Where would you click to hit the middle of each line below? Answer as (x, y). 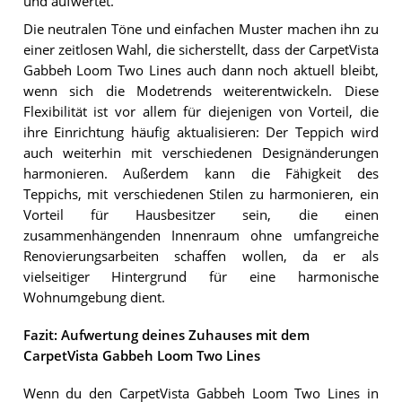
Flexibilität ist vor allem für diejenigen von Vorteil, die (201, 111)
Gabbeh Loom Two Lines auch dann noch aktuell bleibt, (201, 70)
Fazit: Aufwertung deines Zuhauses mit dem (166, 335)
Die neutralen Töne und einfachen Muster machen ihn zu (201, 29)
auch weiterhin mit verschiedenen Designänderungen (201, 153)
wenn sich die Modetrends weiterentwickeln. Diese (201, 91)
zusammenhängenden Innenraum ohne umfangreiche (201, 235)
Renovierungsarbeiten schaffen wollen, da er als (201, 256)
